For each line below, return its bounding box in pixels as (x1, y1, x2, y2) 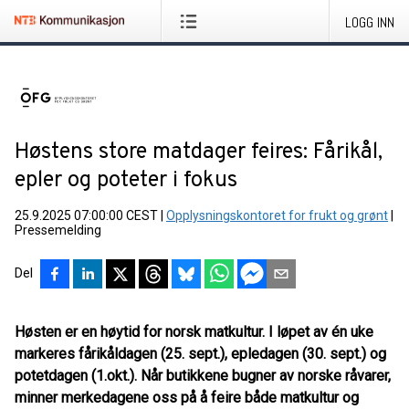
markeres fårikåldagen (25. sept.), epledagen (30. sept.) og (15, 345, 386, 362)
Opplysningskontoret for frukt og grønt (166, 208, 388, 223)
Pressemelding (15, 223, 101, 237)
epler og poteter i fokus (15, 167, 237, 194)
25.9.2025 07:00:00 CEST (15, 208, 158, 223)
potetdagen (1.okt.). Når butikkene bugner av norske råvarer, (15, 367, 391, 384)
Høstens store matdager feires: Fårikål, (15, 139, 383, 166)
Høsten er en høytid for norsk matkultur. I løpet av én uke (15, 323, 373, 341)
